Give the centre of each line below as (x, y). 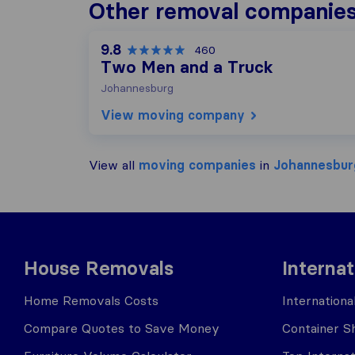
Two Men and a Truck (187, 67)
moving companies (197, 165)
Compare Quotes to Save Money (122, 328)
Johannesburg (137, 88)
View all (114, 165)
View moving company (173, 115)
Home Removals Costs (91, 300)
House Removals (99, 268)
